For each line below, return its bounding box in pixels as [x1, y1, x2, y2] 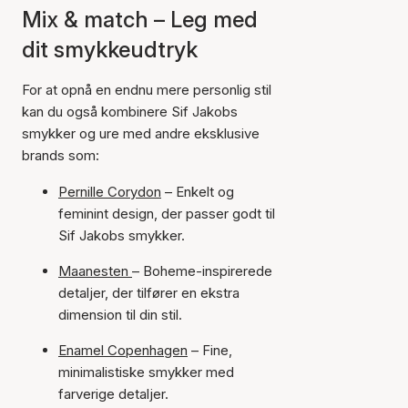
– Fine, [188, 342, 232, 359]
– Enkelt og [161, 183, 234, 200]
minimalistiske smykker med [58, 363, 234, 381]
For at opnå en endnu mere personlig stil [22, 81, 271, 98]
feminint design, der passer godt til [58, 205, 275, 222]
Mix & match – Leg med [22, 6, 258, 33]
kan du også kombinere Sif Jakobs [22, 103, 238, 120]
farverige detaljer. [58, 385, 168, 403]
